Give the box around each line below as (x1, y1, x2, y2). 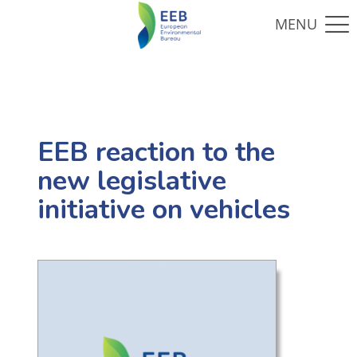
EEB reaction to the (37, 134, 275, 171)
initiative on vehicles (37, 191, 290, 229)
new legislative (37, 163, 226, 200)
